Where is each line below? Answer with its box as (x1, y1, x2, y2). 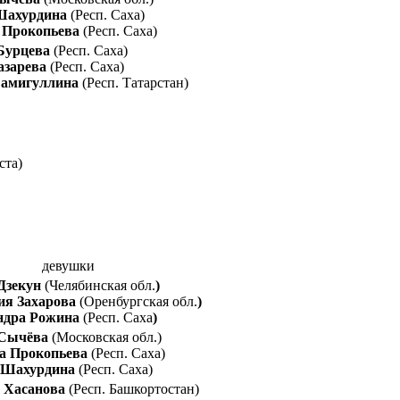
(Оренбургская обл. (79, 293, 197, 309)
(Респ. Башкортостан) (69, 380, 199, 396)
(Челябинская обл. (45, 277, 155, 293)
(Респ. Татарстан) (82, 75, 188, 91)
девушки (42, 257, 95, 273)
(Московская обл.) (52, 329, 162, 345)
